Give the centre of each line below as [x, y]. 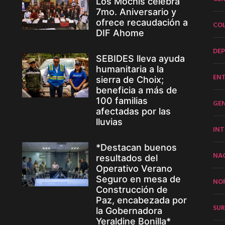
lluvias [109, 122]
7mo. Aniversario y [136, 12]
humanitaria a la [130, 69]
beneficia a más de [136, 90]
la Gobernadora [129, 211]
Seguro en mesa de [138, 179]
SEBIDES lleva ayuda [140, 59]
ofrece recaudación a [142, 23]
